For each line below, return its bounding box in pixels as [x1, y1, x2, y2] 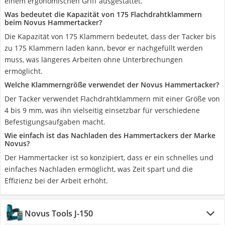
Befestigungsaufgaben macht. [5, 117, 105, 127]
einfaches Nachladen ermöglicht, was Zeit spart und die [5, 164, 193, 174]
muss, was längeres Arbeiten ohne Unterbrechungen [5, 55, 183, 64]
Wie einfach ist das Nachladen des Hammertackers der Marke [5, 131, 215, 140]
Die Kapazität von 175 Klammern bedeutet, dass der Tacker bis [5, 32, 216, 41]
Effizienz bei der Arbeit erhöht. [5, 176, 108, 185]
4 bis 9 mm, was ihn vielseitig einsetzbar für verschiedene [5, 105, 200, 115]
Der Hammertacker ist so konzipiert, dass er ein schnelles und [5, 153, 213, 162]
